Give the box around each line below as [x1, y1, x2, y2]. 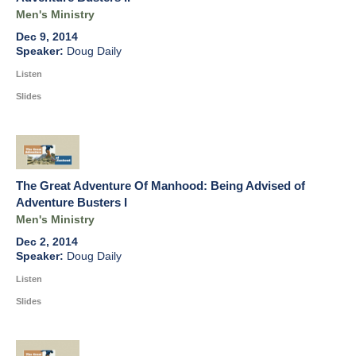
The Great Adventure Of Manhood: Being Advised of [16, 179, 305, 193]
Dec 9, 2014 [16, 31, 78, 44]
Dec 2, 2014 [16, 236, 78, 249]
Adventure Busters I [16, 195, 127, 210]
